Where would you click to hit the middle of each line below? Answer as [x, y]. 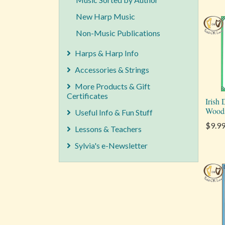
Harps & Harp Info [107, 53]
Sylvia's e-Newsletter [111, 145]
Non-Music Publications [118, 33]
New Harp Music [105, 16]
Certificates [87, 96]
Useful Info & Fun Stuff [114, 112]
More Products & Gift [113, 86]
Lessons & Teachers [108, 129]
